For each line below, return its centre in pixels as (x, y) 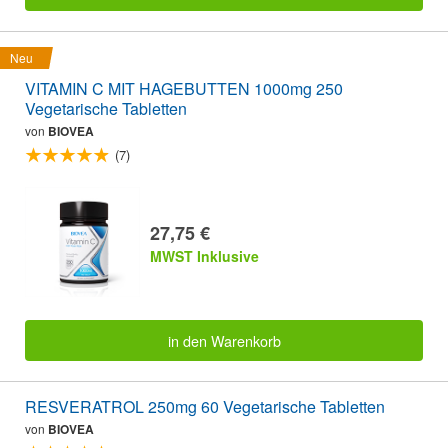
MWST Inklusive (204, 256)
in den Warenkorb (224, 340)
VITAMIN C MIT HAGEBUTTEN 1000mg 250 (184, 89)
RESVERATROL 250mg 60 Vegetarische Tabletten (205, 406)
